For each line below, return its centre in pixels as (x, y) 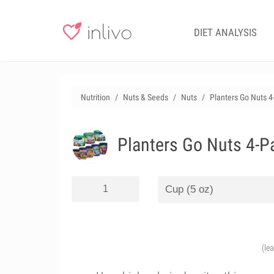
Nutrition (95, 97)
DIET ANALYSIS (225, 32)
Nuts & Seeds (146, 97)
